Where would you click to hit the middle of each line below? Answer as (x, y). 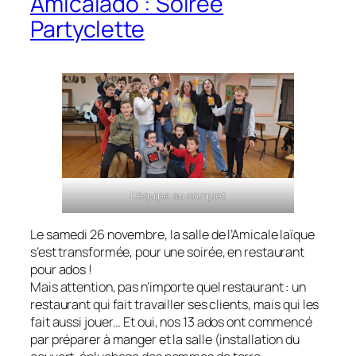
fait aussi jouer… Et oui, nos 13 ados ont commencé (171, 322)
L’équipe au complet (178, 195)
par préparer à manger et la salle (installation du (165, 340)
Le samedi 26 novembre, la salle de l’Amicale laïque (172, 235)
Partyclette (87, 29)
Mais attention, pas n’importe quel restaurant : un (168, 287)
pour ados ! (61, 270)
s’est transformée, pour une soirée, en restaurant (168, 252)
